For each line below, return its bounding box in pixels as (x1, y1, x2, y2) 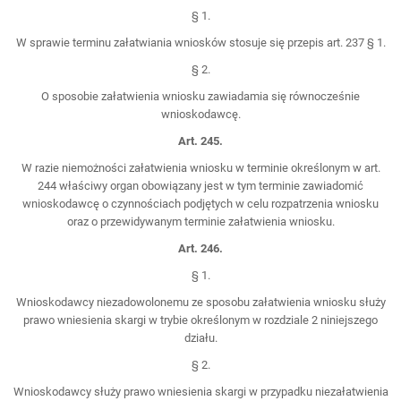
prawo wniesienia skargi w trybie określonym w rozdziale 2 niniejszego (23, 312, 378, 327)
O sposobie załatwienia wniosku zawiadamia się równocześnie (41, 89, 360, 103)
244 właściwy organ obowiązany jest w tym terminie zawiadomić (38, 178, 363, 192)
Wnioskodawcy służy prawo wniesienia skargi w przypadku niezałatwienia (13, 384, 388, 398)
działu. (183, 330, 218, 345)
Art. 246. (178, 241, 223, 255)
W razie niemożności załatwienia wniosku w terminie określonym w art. (21, 160, 380, 175)
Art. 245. (178, 133, 223, 148)
